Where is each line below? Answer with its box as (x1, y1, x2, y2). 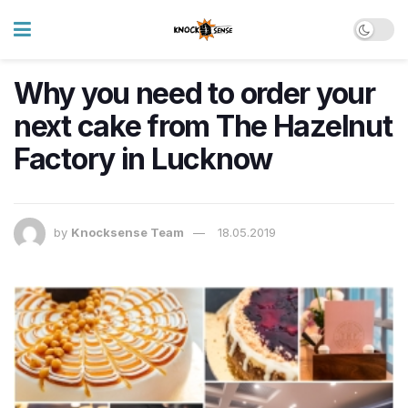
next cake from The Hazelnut (14, 108, 393, 144)
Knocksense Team (71, 225, 184, 240)
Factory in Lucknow (14, 141, 272, 177)
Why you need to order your (14, 76, 375, 111)
